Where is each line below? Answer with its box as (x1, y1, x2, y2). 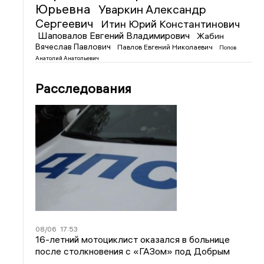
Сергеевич (35, 15, 97, 31)
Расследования (35, 80, 132, 97)
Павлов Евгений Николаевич (117, 42, 215, 51)
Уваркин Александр (98, 1, 207, 16)
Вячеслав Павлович (35, 41, 113, 52)
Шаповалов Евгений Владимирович (38, 29, 193, 41)
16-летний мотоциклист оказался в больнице (35, 233, 230, 245)
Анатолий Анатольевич (35, 54, 100, 62)
